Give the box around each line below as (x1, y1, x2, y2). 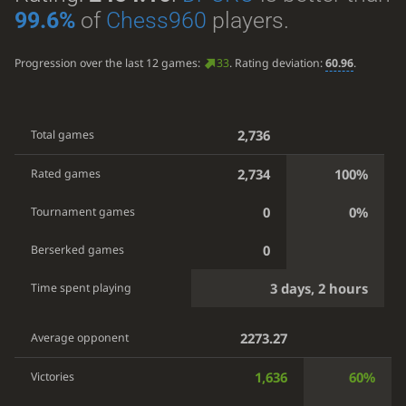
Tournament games (31, 204, 136, 220)
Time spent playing (31, 280, 132, 296)
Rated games (31, 166, 101, 182)
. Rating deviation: (228, 55, 325, 72)
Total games (31, 127, 95, 143)
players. (206, 6, 289, 34)
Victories (31, 368, 75, 384)
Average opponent (31, 329, 130, 345)
